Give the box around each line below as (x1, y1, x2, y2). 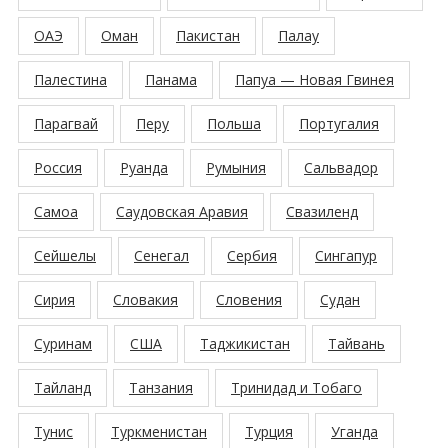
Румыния (206, 157, 266, 177)
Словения (216, 289, 282, 309)
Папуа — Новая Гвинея (235, 69, 394, 89)
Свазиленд (286, 201, 358, 221)
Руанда (120, 157, 168, 177)
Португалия (299, 113, 379, 133)
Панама (145, 69, 197, 89)
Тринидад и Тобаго (231, 377, 362, 397)
